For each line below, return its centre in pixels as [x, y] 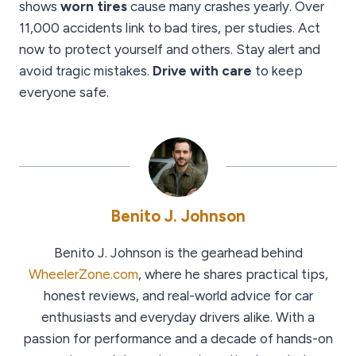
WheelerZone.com [83, 275]
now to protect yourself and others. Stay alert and [170, 50]
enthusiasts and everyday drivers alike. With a [178, 317]
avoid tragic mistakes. [86, 71]
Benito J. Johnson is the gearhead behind [178, 253]
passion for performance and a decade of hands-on [178, 339]
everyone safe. [64, 93]
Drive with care [202, 71]
